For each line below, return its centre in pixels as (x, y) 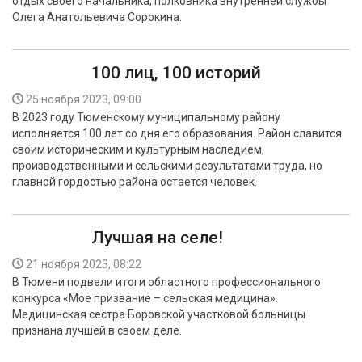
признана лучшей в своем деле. (97, 330)
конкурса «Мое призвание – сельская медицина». (145, 298)
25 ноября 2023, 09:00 (84, 99)
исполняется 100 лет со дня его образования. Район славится (177, 133)
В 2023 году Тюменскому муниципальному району (146, 117)
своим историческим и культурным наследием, (138, 149)
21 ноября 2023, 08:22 (84, 264)
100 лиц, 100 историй (176, 73)
